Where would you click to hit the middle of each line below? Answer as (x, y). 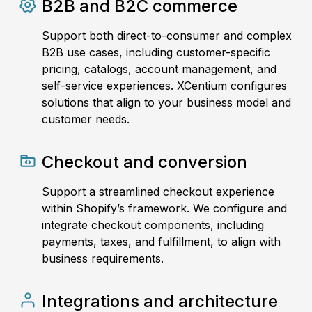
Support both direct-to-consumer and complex (167, 36)
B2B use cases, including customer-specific (156, 53)
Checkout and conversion (145, 162)
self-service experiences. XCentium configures (164, 86)
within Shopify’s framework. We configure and (164, 209)
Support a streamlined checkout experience (158, 192)
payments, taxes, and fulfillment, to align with (161, 242)
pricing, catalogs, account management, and (159, 69)
